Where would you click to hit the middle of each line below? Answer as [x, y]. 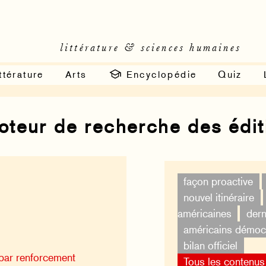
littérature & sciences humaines [151, 48]
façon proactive [218, 182]
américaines [204, 214]
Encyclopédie [160, 74]
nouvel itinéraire [219, 198]
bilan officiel [211, 246]
